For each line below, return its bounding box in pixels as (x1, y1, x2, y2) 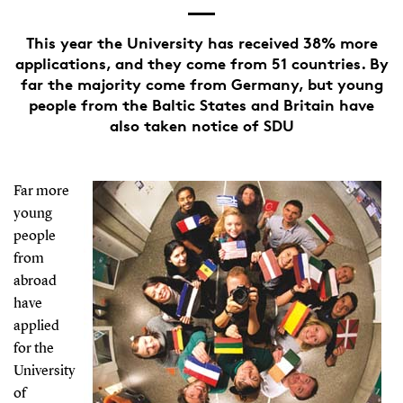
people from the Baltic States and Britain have (29, 94, 374, 114)
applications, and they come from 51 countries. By (14, 53, 389, 73)
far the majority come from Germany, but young (20, 74, 383, 94)
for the (13, 341, 54, 356)
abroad (13, 273, 57, 289)
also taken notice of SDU (109, 115, 294, 135)
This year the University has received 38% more (25, 32, 378, 52)
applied (13, 318, 59, 334)
